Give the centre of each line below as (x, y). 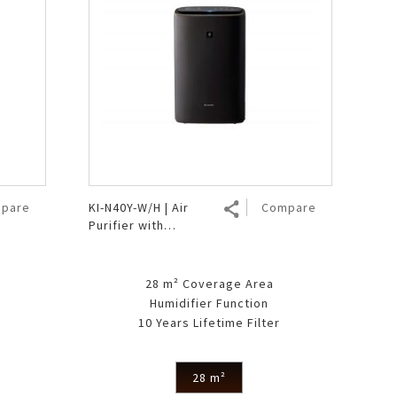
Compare (288, 207)
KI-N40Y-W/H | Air (138, 207)
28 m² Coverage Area (209, 283)
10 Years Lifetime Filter (210, 322)
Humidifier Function (210, 303)
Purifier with (126, 225)
